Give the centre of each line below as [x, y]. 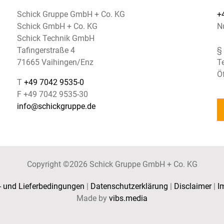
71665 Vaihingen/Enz [55, 62]
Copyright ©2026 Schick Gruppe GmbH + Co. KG [112, 164]
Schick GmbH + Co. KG [57, 26]
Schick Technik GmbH [55, 38]
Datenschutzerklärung [129, 186]
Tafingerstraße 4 [46, 50]
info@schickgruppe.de [56, 106]
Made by [93, 198]
